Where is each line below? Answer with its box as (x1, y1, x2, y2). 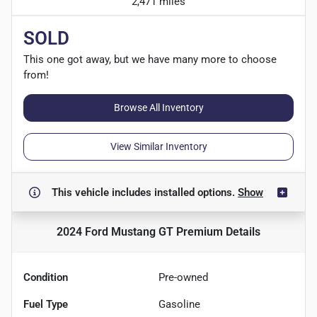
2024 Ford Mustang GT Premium (57, 224, 223, 238)
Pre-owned (158, 270, 208, 284)
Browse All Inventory (113, 101, 204, 113)
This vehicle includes (52, 185, 154, 199)
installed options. (154, 185, 238, 199)
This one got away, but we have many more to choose (23, 52, 277, 66)
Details (223, 224, 260, 238)
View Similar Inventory (110, 140, 207, 152)
